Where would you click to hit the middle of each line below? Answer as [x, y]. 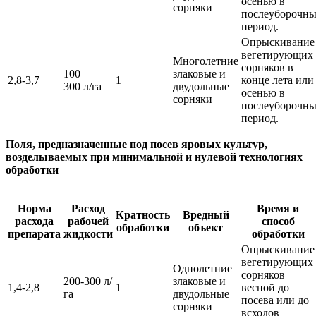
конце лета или [278, 80]
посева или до [275, 300]
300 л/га [83, 87]
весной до [265, 288]
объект [206, 228]
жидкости [88, 234]
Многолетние [206, 61]
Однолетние [202, 269]
